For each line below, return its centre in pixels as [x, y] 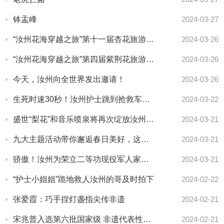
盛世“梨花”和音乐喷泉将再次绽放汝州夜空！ [150, 119]
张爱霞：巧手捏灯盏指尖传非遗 [69, 199]
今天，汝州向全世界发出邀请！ [69, 79]
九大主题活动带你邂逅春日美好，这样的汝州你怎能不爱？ [145, 139]
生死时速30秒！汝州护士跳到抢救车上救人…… [146, 99]
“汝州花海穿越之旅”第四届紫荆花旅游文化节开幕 [150, 59]
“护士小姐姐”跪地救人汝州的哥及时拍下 [83, 179]
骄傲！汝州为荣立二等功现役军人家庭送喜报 [145, 159]
